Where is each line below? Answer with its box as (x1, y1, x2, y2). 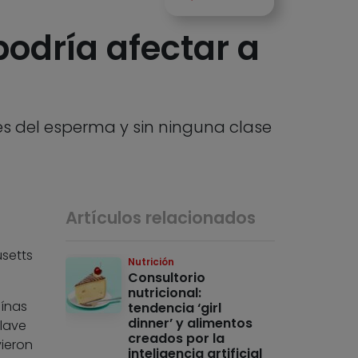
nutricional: (128, 284, 202, 303)
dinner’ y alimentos (128, 314, 253, 333)
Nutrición (128, 255, 175, 269)
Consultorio (128, 268, 206, 288)
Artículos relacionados (66, 206, 257, 230)
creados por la (128, 329, 225, 348)
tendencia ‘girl (128, 299, 222, 318)
